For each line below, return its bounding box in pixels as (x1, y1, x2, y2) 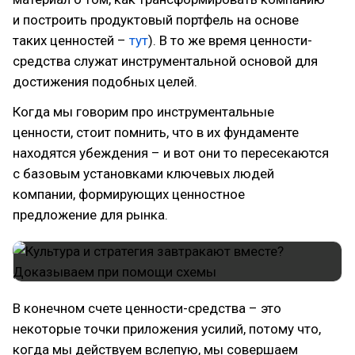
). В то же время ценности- (148, 32, 312, 48)
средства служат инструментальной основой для (13, 53, 318, 69)
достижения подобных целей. (13, 74, 197, 90)
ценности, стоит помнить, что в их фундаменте (13, 124, 299, 140)
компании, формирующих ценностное (13, 186, 245, 202)
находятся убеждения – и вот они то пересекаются (13, 145, 329, 161)
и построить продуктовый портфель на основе (13, 12, 299, 28)
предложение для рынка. (13, 207, 168, 223)
